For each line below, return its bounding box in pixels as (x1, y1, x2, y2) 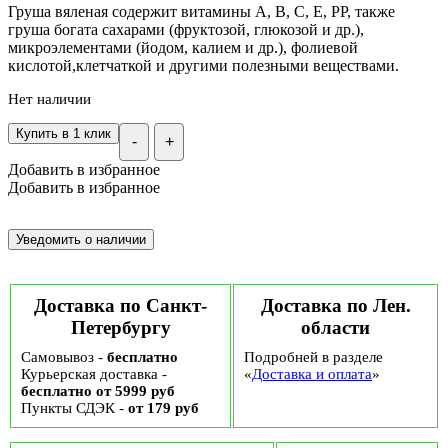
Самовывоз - (21, 348, 107, 365)
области (301, 316, 370, 338)
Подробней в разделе (244, 348, 383, 365)
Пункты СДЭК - (21, 399, 128, 416)
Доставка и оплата (252, 365, 372, 382)
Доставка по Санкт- (34, 294, 207, 316)
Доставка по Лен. (260, 294, 411, 316)
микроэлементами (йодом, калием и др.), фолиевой (8, 39, 358, 57)
